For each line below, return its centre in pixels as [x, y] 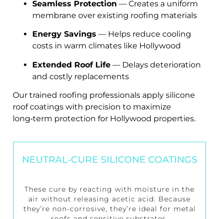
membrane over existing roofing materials [115, 15]
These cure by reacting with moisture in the [109, 189]
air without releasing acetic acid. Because [109, 199]
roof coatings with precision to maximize [92, 107]
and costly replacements [81, 76]
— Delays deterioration [156, 65]
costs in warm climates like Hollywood [107, 46]
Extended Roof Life [71, 65]
